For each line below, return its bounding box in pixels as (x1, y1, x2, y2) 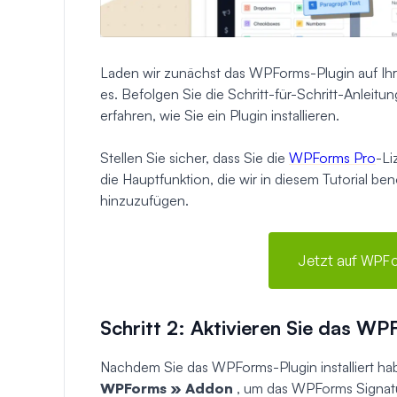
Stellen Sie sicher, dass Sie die (100, 149, 289, 167)
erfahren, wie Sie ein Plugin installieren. (100, 106, 339, 125)
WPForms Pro (289, 149, 376, 167)
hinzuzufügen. (100, 191, 189, 210)
